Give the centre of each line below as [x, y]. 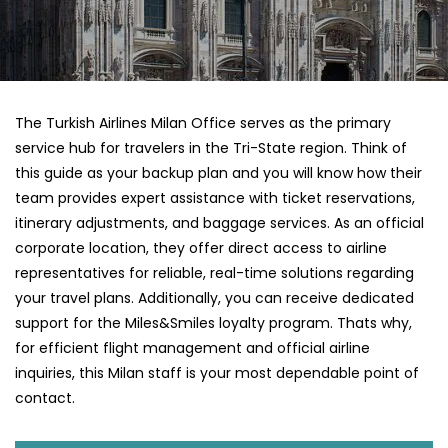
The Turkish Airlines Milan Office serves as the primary [203, 123]
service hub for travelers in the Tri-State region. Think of [211, 148]
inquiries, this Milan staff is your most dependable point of [217, 373]
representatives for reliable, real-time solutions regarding [214, 273]
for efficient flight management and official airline [192, 348]
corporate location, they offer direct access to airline [201, 248]
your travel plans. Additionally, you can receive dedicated [214, 298]
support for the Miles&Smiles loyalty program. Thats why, [213, 323]
